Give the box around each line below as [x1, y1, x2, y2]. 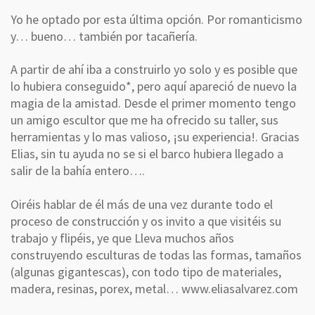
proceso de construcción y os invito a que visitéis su [11, 212, 281, 229]
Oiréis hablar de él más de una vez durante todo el [11, 195, 273, 212]
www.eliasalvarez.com [181, 280, 298, 297]
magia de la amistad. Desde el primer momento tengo [11, 95, 296, 112]
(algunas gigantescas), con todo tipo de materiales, [11, 263, 281, 280]
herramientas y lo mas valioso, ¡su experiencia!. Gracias [11, 129, 300, 146]
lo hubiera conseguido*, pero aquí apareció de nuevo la [11, 78, 297, 95]
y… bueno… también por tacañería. [11, 28, 198, 45]
